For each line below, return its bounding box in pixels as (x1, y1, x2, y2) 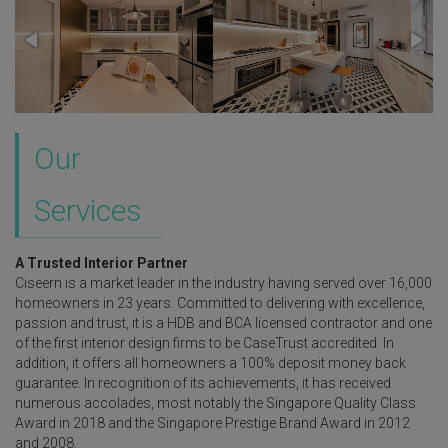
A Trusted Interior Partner (15, 255, 188, 271)
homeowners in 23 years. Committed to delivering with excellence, (15, 295, 425, 311)
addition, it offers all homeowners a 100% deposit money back (15, 355, 406, 371)
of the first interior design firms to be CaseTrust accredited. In (15, 335, 394, 351)
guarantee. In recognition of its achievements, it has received (15, 375, 391, 391)
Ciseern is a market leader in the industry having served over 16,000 (15, 275, 432, 291)
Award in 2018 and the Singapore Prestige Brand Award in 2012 (15, 415, 410, 431)
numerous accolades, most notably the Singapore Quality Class (15, 395, 416, 411)
